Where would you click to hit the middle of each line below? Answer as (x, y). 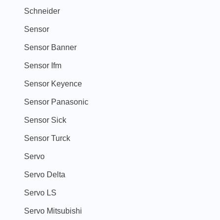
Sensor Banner (50, 47)
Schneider (42, 11)
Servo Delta (45, 174)
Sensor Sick (45, 120)
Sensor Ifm (43, 65)
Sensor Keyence (53, 83)
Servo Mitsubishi (53, 210)
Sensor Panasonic (56, 101)
